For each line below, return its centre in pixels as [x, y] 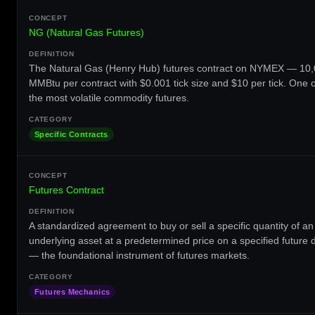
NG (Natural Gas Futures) [86, 32]
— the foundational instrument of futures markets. [139, 255]
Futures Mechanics [72, 291]
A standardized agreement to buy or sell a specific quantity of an [171, 225]
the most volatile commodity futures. [109, 97]
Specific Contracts [71, 134]
